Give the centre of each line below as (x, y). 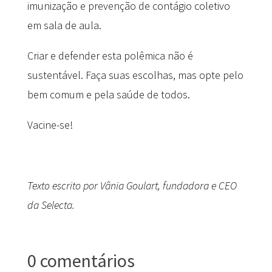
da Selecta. (51, 205)
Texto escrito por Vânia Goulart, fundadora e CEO (132, 185)
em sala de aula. (64, 25)
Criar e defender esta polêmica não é (110, 55)
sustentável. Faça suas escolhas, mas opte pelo (135, 75)
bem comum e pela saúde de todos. (108, 94)
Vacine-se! (50, 124)
